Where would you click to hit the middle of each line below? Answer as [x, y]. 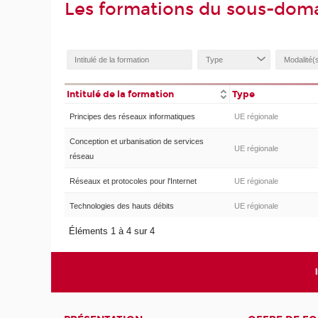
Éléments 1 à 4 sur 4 [114, 231]
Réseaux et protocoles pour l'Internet [133, 181]
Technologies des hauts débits [121, 205]
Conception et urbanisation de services [136, 141]
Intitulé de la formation [121, 94]
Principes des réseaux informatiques [132, 116]
